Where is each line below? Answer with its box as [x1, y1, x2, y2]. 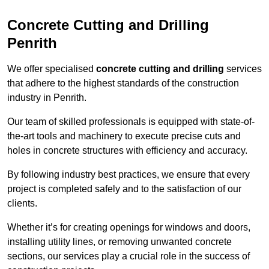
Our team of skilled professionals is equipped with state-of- [7, 116, 255, 127]
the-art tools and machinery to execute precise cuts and [7, 131, 241, 142]
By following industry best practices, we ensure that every [7, 169, 250, 180]
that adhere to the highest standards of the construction [7, 78, 239, 89]
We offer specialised [7, 64, 96, 74]
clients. [7, 198, 37, 209]
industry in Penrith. [7, 92, 86, 103]
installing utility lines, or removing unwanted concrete [7, 237, 232, 247]
